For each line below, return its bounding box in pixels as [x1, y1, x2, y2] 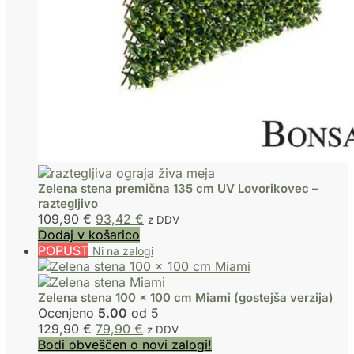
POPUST [38, 243, 88, 259]
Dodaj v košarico [38, 227, 140, 243]
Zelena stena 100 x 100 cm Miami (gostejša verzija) [38, 290, 333, 306]
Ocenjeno [38, 305, 98, 322]
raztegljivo [38, 196, 98, 212]
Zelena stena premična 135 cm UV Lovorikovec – [38, 181, 318, 197]
